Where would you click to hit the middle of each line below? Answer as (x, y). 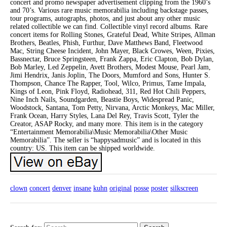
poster (160, 188)
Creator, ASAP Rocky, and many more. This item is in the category (107, 124)
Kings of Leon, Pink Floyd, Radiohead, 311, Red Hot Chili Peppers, (108, 91)
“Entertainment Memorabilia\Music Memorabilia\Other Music (99, 132)
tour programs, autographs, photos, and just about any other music (105, 18)
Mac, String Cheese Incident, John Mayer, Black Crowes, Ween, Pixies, (112, 51)
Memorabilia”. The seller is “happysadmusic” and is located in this (105, 140)
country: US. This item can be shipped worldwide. (83, 148)
